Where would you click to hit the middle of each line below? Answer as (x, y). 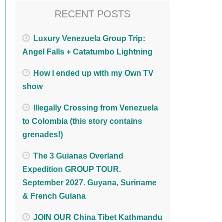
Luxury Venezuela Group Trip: (89, 39)
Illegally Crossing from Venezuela (96, 108)
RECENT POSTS (92, 14)
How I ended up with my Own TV (93, 73)
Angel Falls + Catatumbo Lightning (87, 52)
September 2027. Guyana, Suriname (89, 183)
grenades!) (43, 135)
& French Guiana (54, 196)
